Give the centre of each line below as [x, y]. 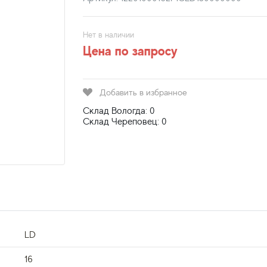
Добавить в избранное [143, 92]
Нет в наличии [108, 35]
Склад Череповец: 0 [125, 122]
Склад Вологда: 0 [119, 111]
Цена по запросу [130, 51]
